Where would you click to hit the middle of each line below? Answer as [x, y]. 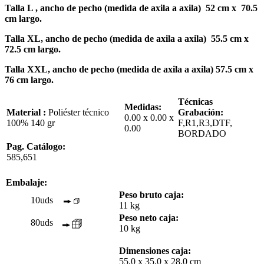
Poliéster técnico [79, 112]
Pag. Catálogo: [36, 146]
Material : [27, 112]
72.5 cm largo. [33, 49]
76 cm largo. [29, 80]
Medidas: [143, 107]
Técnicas [195, 101]
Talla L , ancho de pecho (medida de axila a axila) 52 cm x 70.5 [131, 8]
